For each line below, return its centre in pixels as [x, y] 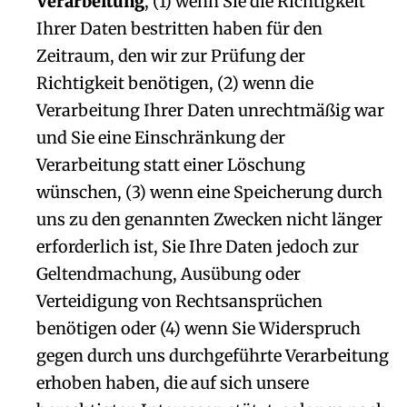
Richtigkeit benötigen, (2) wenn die [175, 83]
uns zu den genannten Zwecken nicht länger [209, 219]
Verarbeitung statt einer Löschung [171, 165]
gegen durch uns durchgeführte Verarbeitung [213, 356]
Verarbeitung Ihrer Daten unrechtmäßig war [210, 110]
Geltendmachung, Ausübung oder [169, 274]
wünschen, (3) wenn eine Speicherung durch [209, 192]
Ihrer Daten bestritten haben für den [179, 29]
